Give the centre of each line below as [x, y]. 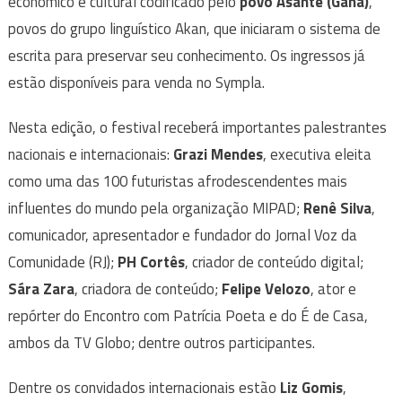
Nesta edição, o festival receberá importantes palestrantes [197, 128]
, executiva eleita [317, 155]
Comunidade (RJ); [62, 262]
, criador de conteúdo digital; [274, 262]
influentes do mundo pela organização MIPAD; [155, 209]
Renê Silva [337, 209]
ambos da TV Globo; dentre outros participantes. [161, 343]
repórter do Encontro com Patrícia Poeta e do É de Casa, [188, 316]
